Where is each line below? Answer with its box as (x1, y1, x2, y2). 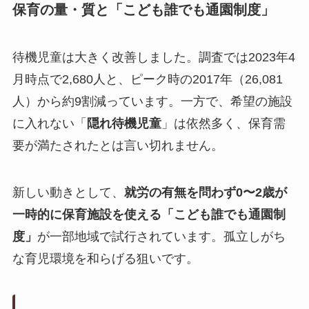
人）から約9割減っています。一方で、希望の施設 (12, 94, 292, 109)
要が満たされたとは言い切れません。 (12, 139, 223, 153)
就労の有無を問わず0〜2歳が (123, 186, 287, 200)
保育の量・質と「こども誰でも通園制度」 (12, 1, 275, 17)
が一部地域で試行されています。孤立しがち (37, 230, 286, 244)
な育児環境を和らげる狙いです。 (12, 252, 199, 266)
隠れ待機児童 (86, 117, 161, 131)
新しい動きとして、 (12, 186, 124, 200)
